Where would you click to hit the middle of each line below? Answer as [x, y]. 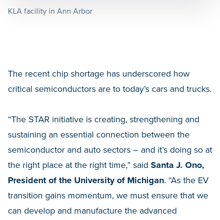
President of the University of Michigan [86, 180]
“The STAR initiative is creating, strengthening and [104, 119]
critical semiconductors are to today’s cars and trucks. [110, 89]
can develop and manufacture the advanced [92, 210]
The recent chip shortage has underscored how [99, 73]
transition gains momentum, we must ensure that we [108, 195]
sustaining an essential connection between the [99, 134]
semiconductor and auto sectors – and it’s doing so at [110, 150]
